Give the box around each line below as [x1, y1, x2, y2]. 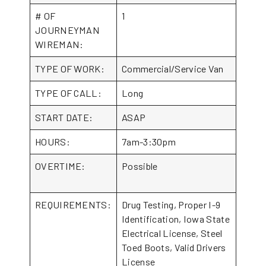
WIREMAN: [35, 39, 103, 50]
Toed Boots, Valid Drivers [122, 242, 226, 253]
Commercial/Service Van [122, 63, 224, 74]
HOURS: [35, 136, 70, 147]
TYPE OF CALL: [35, 87, 102, 99]
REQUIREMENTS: [35, 199, 111, 210]
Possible [122, 160, 158, 172]
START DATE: [35, 112, 93, 123]
